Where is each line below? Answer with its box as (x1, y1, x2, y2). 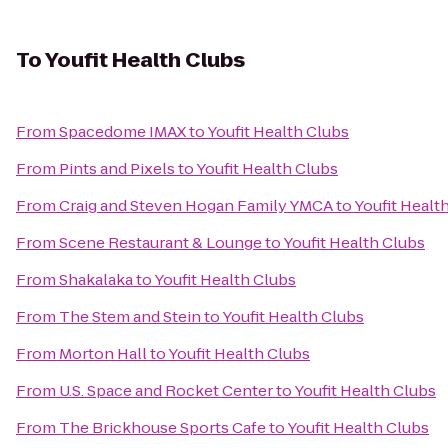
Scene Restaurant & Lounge (59, 232, 262, 253)
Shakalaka (59, 269, 133, 290)
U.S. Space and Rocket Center (59, 380, 273, 401)
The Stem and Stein (59, 306, 201, 327)
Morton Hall (59, 343, 147, 364)
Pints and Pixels (59, 158, 175, 179)
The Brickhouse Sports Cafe (59, 417, 266, 438)
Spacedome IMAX (59, 121, 186, 142)
